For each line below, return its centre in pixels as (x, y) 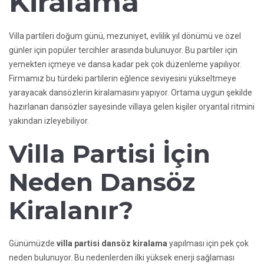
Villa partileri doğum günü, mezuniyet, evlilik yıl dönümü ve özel (125, 36)
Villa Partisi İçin (110, 154)
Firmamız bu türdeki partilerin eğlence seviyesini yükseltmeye (123, 78)
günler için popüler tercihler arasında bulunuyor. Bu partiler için (123, 50)
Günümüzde (33, 243)
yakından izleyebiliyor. (49, 121)
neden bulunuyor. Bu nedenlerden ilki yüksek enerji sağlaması (122, 257)
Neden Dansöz (102, 182)
